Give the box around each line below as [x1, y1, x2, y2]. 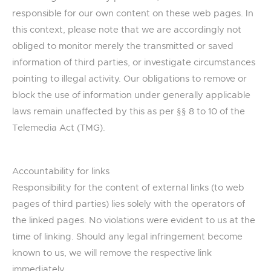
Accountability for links [12, 167, 109, 177]
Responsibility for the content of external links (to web [12, 183, 244, 193]
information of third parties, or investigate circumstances [12, 58, 255, 68]
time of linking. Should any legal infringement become [12, 232, 243, 242]
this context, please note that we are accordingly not [12, 25, 241, 35]
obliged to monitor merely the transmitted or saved [12, 42, 233, 51]
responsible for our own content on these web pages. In [12, 9, 253, 19]
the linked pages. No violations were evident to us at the [12, 216, 255, 226]
